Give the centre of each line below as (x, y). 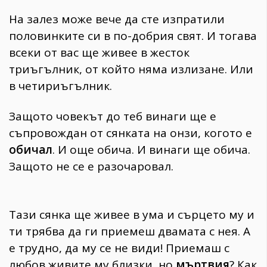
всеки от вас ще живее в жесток (99, 53)
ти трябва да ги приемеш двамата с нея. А (130, 231)
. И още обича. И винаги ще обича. (151, 150)
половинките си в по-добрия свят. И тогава (133, 36)
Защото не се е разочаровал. (91, 167)
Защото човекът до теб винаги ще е (113, 117)
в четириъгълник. (60, 86)
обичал (31, 150)
